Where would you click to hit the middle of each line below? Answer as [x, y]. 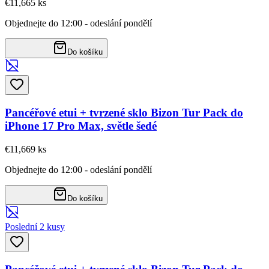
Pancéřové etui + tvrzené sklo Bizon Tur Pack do [124, 112]
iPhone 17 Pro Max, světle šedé [81, 125]
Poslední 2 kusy [35, 226]
